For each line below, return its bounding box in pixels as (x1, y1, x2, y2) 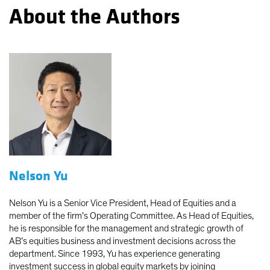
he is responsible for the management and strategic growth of (9, 224, 243, 234)
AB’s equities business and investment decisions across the (9, 236, 236, 246)
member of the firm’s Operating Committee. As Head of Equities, (9, 211, 254, 221)
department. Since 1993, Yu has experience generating (9, 249, 220, 259)
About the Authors (9, 4, 180, 31)
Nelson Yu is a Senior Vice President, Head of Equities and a (9, 198, 236, 209)
